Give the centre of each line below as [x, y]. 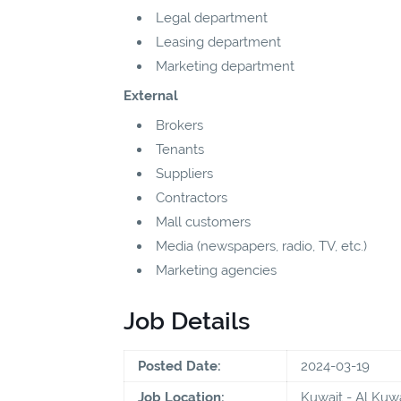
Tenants [180, 149]
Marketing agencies [216, 270]
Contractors [192, 197]
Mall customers [203, 222]
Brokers [179, 125]
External [151, 95]
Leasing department [218, 42]
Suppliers [184, 173]
